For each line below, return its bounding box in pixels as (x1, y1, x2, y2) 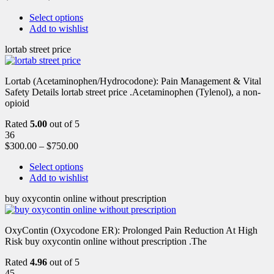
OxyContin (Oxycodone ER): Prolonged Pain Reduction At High (5, 224, 257, 235)
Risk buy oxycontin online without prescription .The (5, 235, 207, 246)
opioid (5, 97, 29, 108)
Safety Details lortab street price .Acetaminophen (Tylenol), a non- (5, 86, 261, 97)
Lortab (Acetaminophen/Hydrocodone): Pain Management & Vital (5, 75, 261, 86)
